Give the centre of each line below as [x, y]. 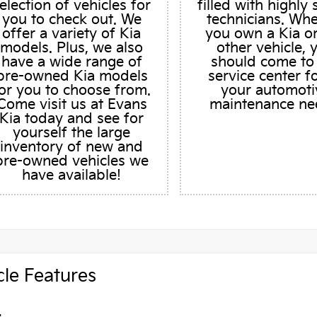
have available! [72, 175]
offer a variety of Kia [72, 34]
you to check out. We [71, 20]
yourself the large [72, 133]
